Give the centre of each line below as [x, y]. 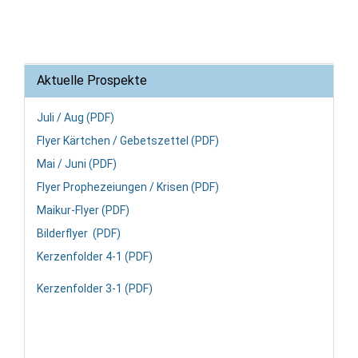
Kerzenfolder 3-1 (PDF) [95, 289]
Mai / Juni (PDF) [77, 164]
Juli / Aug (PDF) [76, 118]
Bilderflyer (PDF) [79, 234]
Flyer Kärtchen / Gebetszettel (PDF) [128, 141]
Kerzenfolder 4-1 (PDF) [95, 257]
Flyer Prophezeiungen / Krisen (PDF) [128, 187]
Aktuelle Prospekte [92, 81]
